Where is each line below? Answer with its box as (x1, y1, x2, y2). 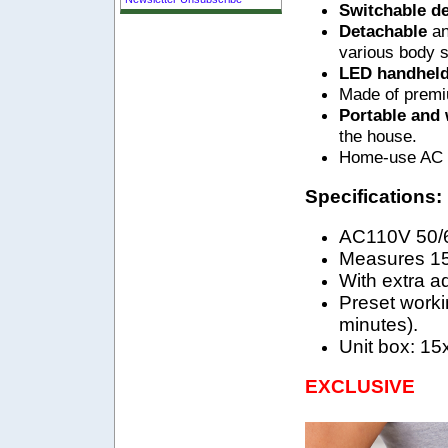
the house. (339, 125, 417, 146)
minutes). (339, 313, 418, 335)
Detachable (339, 20, 432, 41)
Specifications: (305, 185, 442, 207)
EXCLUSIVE (305, 375, 415, 397)
